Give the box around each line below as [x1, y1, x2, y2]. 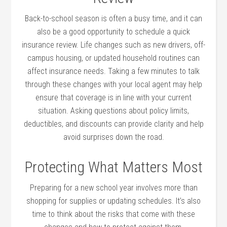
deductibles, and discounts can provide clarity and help [23, 119, 204, 129]
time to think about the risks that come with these [32, 209, 195, 219]
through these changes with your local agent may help [25, 79, 202, 89]
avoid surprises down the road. [63, 132, 164, 142]
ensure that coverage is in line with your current [35, 92, 192, 102]
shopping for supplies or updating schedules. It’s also [26, 196, 201, 206]
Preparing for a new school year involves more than [29, 182, 198, 193]
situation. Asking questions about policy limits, [38, 105, 189, 116]
